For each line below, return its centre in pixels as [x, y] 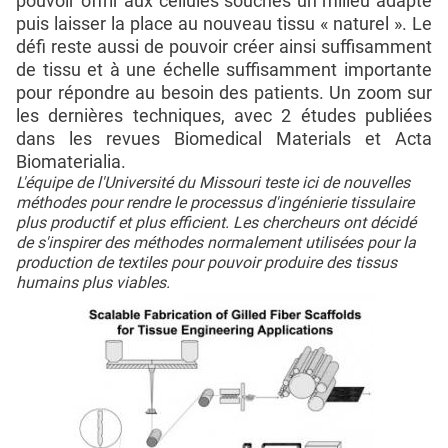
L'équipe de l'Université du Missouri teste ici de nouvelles [213, 182]
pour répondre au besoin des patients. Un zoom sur [224, 92]
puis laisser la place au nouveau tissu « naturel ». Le [224, 23]
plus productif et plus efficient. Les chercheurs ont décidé [216, 222]
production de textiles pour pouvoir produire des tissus [206, 262]
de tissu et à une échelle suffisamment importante [224, 69]
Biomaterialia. [71, 161]
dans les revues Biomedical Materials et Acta [224, 138]
